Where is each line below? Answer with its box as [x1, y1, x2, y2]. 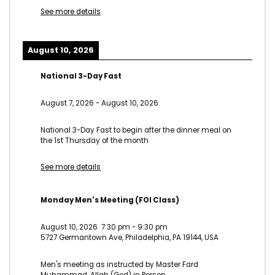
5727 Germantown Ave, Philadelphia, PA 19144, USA [41, 232, 219, 242]
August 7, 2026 [41, 98, 94, 108]
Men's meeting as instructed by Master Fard [41, 259, 198, 269]
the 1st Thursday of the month [41, 135, 149, 145]
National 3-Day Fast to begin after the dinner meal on [41, 125, 231, 135]
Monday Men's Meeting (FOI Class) [41, 195, 179, 206]
